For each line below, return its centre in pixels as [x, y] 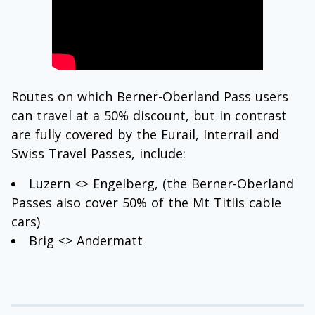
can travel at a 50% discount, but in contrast [149, 116]
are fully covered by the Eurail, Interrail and [145, 135]
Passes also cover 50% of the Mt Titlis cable [146, 203]
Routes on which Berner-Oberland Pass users [150, 97]
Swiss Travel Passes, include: [98, 154]
